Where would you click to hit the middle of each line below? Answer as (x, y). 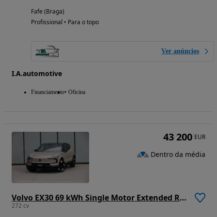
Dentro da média (178, 154)
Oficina (77, 92)
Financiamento (48, 92)
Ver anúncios (180, 51)
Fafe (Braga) (48, 11)
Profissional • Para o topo (65, 22)
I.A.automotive (37, 73)
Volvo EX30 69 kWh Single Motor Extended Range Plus (183, 198)
